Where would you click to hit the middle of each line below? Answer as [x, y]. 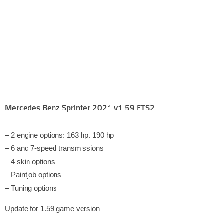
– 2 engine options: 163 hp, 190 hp [59, 135]
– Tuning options [31, 188]
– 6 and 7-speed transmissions [54, 148]
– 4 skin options [30, 161]
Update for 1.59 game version [52, 208]
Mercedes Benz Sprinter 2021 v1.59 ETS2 [80, 107]
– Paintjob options [33, 174]
